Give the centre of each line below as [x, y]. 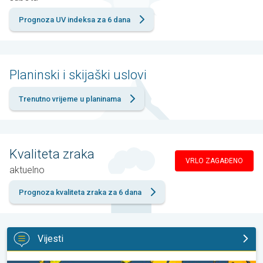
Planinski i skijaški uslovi [78, 75]
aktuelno [27, 170]
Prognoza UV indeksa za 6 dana [75, 19]
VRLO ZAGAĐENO [214, 161]
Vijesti [50, 239]
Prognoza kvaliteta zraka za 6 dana [80, 192]
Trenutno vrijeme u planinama [70, 99]
